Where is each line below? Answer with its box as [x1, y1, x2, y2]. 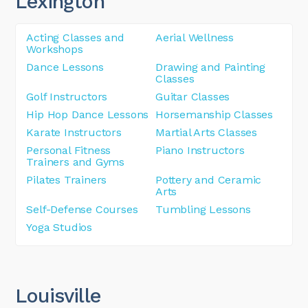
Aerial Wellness [155, 30, 234, 44]
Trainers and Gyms [26, 155, 125, 168]
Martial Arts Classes [155, 125, 257, 139]
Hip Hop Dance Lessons [26, 107, 149, 121]
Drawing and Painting [155, 60, 266, 74]
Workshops [26, 42, 83, 56]
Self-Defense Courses [26, 202, 138, 216]
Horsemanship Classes [155, 107, 273, 121]
